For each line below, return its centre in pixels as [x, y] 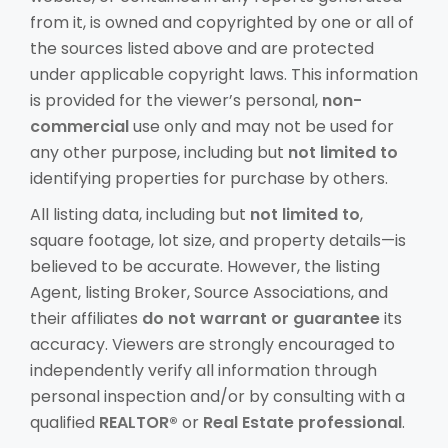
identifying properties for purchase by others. [209, 178]
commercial [79, 126]
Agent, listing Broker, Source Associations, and [209, 292]
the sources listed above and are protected [202, 48]
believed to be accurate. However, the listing [205, 266]
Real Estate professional [302, 422]
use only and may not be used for [261, 126]
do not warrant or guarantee [261, 318]
